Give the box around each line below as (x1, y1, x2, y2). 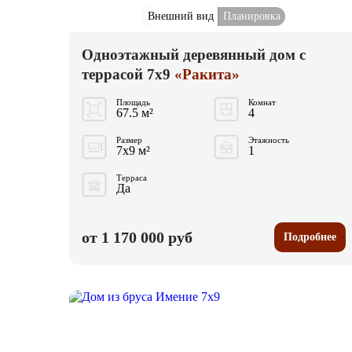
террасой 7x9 (82, 66, 170, 83)
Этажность (248, 135, 289, 145)
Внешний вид (147, 10, 214, 23)
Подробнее (284, 231, 336, 244)
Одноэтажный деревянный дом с (82, 46, 306, 64)
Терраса (116, 173, 147, 183)
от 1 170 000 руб (82, 228, 192, 246)
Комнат (248, 97, 276, 108)
